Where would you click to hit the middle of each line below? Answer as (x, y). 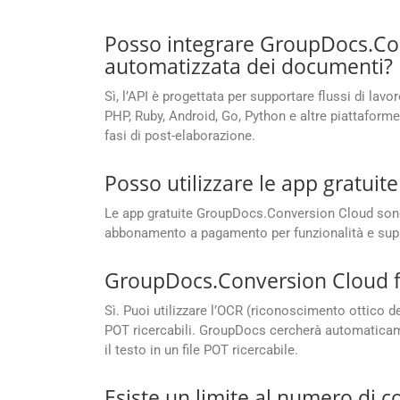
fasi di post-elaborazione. (180, 136)
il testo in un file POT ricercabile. (201, 350)
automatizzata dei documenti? (249, 67)
